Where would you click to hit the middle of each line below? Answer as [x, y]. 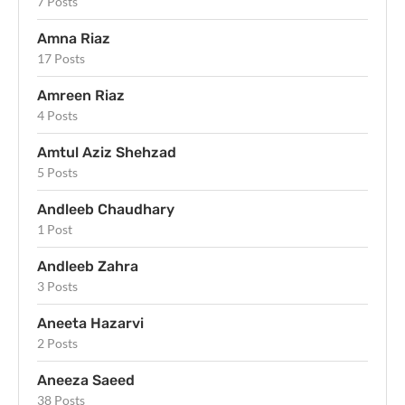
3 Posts [57, 287]
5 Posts [57, 173]
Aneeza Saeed [86, 381]
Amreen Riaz [81, 96]
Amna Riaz [74, 39]
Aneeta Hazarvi [90, 324]
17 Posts [61, 59]
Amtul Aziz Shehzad [107, 153]
